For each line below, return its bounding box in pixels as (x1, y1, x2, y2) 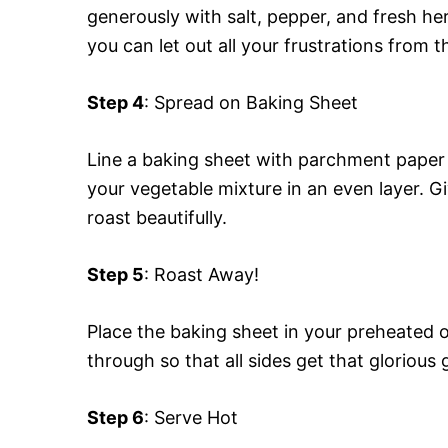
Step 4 (87, 91, 144, 113)
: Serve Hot (144, 406, 238, 428)
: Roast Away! (144, 263, 259, 285)
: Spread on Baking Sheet (144, 91, 358, 113)
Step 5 (87, 263, 144, 285)
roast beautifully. (87, 206, 227, 228)
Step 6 (87, 406, 144, 428)
